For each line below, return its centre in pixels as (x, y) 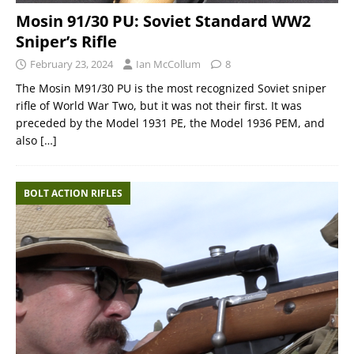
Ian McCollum (168, 64)
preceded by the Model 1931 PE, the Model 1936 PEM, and (170, 123)
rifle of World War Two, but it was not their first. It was (159, 106)
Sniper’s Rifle (66, 42)
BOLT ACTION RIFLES (73, 194)
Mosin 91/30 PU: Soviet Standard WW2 (163, 21)
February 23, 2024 (72, 64)
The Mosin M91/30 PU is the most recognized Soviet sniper (171, 88)
